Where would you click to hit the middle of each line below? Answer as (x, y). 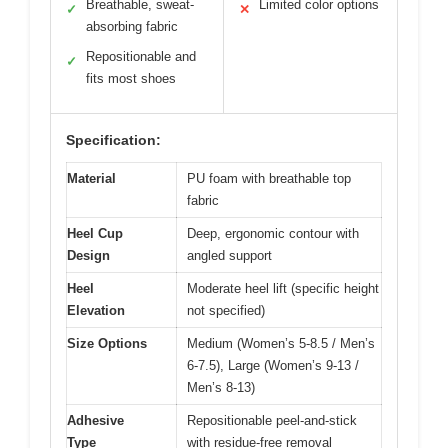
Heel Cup (95, 233)
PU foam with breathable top (269, 178)
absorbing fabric (132, 26)
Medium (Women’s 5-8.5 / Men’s (281, 343)
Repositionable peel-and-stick (272, 420)
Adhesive (95, 420)
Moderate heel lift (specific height (283, 288)
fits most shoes (131, 78)
